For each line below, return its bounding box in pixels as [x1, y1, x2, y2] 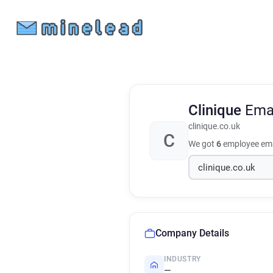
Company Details [155, 227, 229, 239]
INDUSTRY [164, 255, 201, 263]
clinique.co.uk [188, 121, 240, 132]
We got [188, 139, 216, 149]
